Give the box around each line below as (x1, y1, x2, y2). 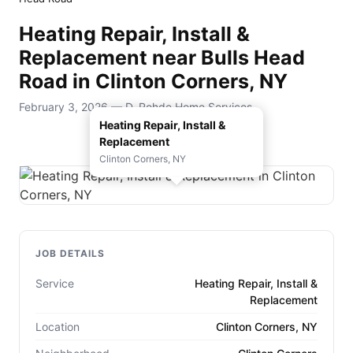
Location (35, 319, 80, 333)
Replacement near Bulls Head (19, 46, 305, 70)
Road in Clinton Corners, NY (19, 69, 288, 94)
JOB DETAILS (35, 247, 105, 259)
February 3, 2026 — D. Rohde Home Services (19, 99, 252, 113)
